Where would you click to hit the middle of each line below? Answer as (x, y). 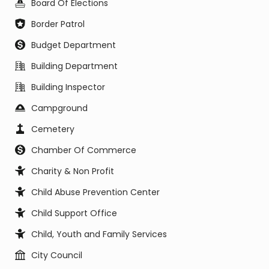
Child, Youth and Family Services (99, 234)
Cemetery (53, 129)
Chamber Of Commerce (84, 150)
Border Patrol (58, 24)
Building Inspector (68, 87)
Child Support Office (74, 213)
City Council (57, 255)
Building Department (74, 66)
